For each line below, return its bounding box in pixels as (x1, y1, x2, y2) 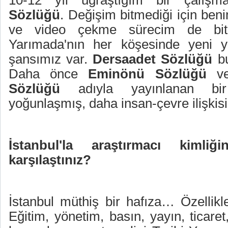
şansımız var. (9, 51, 93, 67)
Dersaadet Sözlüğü (93, 51, 213, 67)
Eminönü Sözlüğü (88, 66, 207, 81)
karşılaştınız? (9, 152, 91, 167)
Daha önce (9, 66, 89, 81)
